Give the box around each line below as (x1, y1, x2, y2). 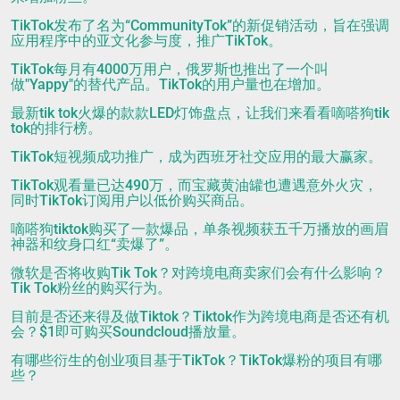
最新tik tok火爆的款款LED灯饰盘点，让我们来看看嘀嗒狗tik (11, 104, 389, 121)
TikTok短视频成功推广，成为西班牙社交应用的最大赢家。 (11, 147, 382, 165)
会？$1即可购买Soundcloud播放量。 (11, 322, 246, 340)
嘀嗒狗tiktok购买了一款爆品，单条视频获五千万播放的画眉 (11, 220, 388, 237)
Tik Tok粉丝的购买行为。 (11, 279, 171, 296)
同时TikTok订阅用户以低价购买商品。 (11, 191, 254, 209)
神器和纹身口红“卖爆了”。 (11, 235, 179, 253)
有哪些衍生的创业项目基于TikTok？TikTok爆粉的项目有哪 (11, 351, 382, 369)
